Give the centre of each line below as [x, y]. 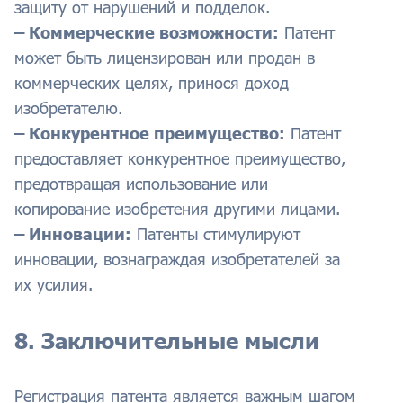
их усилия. [54, 285]
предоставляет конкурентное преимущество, [180, 159]
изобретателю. [68, 108]
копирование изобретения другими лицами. [177, 209]
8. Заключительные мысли [167, 341]
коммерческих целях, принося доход [152, 83]
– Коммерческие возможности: [147, 33]
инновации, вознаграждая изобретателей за [177, 260]
